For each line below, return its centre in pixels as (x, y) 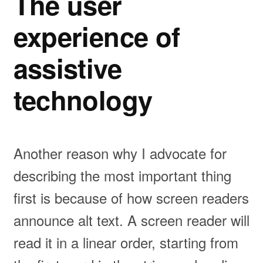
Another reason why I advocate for (120, 153)
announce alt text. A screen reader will (131, 220)
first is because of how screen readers (131, 198)
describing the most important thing (122, 175)
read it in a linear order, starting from (126, 242)
